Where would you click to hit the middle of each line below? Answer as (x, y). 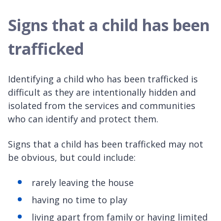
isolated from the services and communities (102, 106)
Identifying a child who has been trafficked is (103, 79)
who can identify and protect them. (83, 119)
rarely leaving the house (83, 183)
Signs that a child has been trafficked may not (106, 144)
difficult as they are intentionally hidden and (102, 92)
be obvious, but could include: (72, 158)
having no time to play (79, 200)
